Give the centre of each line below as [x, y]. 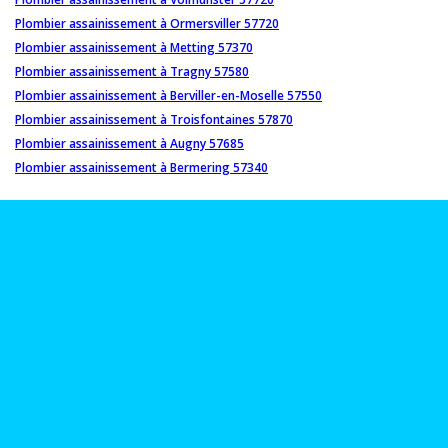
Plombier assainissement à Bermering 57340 [141, 167]
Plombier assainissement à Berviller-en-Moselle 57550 [168, 95]
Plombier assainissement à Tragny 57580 [132, 71]
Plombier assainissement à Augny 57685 [129, 143]
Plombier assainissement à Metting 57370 [134, 47]
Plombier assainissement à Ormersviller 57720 [147, 23]
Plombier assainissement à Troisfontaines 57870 [154, 119]
